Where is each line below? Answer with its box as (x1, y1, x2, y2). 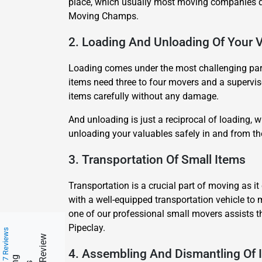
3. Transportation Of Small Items (68, 153, 246, 167)
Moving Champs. (68, 11, 139, 22)
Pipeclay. (68, 222, 105, 233)
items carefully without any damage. (68, 91, 219, 102)
